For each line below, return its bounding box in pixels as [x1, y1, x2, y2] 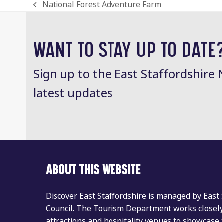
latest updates [33, 84, 113, 102]
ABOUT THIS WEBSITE [46, 162, 141, 178]
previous [33, 4, 65, 16]
